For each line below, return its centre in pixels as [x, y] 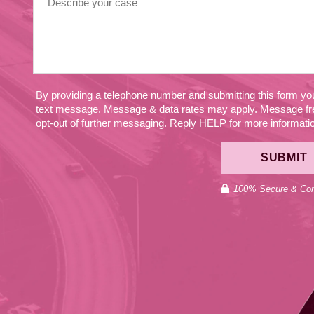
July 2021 [90, 48]
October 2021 [104, 20]
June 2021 [92, 76]
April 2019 [93, 104]
